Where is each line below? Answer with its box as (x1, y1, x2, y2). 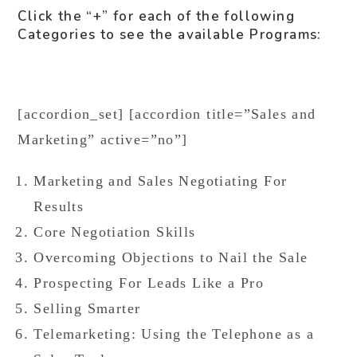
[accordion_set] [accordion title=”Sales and (18, 106, 316, 122)
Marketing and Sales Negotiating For (33, 173, 288, 189)
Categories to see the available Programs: (18, 25, 322, 44)
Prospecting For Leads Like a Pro (33, 275, 265, 291)
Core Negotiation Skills (33, 224, 196, 240)
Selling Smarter (33, 300, 141, 316)
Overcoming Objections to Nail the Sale (33, 249, 308, 265)
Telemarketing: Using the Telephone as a (33, 326, 315, 342)
